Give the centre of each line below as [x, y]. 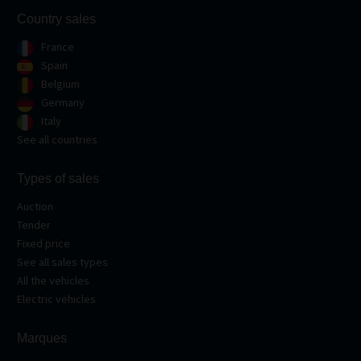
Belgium [59, 84]
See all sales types [62, 262]
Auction [35, 206]
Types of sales [58, 178]
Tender [34, 225]
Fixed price [44, 243]
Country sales [56, 19]
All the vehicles [53, 280]
